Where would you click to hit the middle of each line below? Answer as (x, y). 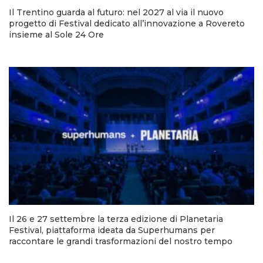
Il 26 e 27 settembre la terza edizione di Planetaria (116, 219)
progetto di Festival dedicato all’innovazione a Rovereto (127, 23)
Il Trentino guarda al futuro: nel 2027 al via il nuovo (116, 12)
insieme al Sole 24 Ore (56, 34)
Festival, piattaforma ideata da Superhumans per (112, 230)
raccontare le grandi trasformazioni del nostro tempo (121, 242)
